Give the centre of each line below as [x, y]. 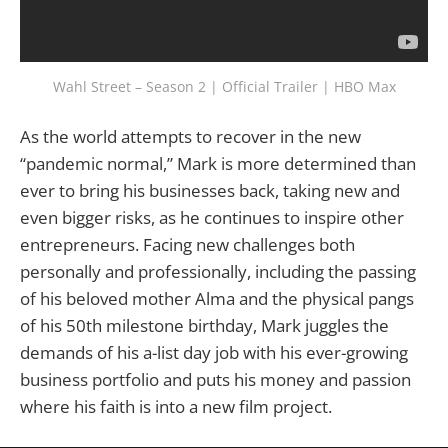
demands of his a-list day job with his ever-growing [214, 353]
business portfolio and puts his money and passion [215, 380]
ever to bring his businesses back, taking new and [210, 191]
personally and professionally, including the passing [218, 272]
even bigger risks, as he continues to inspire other [212, 218]
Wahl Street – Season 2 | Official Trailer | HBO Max [224, 87]
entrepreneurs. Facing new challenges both [187, 245]
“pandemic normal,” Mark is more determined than [218, 164]
